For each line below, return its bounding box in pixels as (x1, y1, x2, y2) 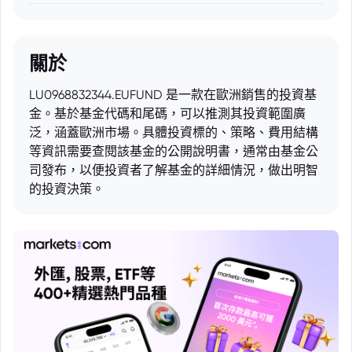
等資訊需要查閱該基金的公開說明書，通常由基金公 (29, 144, 318, 159)
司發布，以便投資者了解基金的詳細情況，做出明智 (29, 163, 318, 178)
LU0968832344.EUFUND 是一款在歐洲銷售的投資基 (29, 87, 317, 102)
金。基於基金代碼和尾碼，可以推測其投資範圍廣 (29, 106, 306, 121)
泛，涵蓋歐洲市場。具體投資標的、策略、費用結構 (29, 125, 318, 140)
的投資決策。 (29, 181, 104, 196)
